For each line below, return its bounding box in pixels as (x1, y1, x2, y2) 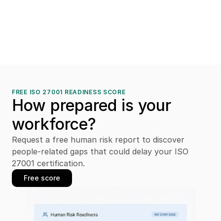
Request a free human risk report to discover (12, 135, 184, 145)
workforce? (12, 114, 96, 134)
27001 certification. (12, 158, 85, 168)
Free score (24, 174, 60, 182)
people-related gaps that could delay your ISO (12, 147, 188, 156)
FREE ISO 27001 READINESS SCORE (12, 88, 126, 96)
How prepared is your (12, 96, 171, 115)
